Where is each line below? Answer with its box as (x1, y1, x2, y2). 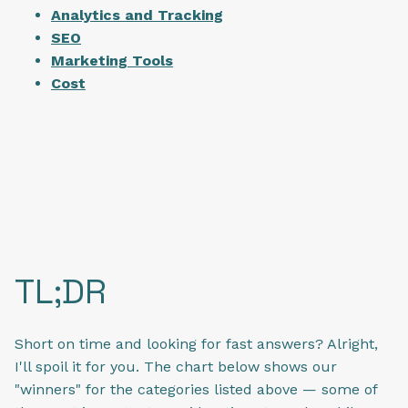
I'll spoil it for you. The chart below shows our (15, 357, 337, 375)
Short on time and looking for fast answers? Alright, (15, 334, 378, 352)
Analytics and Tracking (51, 5, 223, 24)
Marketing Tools (51, 51, 173, 69)
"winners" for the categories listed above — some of (15, 380, 377, 398)
